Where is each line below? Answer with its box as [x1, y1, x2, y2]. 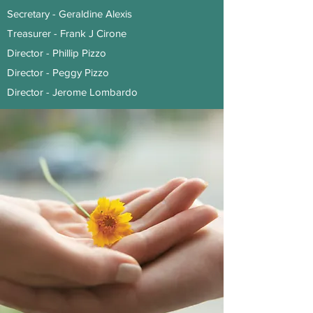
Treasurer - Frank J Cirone [7, 27, 129, 39]
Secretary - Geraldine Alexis [7, 8, 135, 20]
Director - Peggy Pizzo [7, 66, 112, 78]
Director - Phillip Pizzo [7, 47, 109, 59]
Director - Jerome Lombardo [7, 86, 140, 98]
